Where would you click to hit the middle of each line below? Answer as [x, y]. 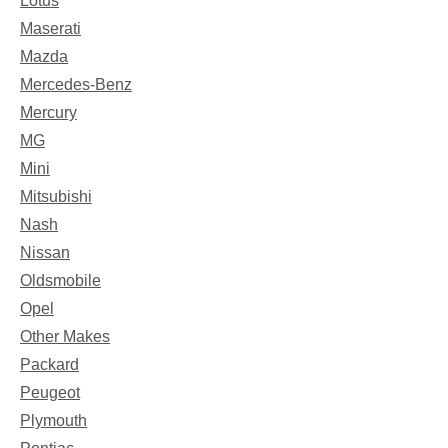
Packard [49, 364]
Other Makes [65, 336]
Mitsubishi [56, 196]
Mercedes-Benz [76, 84]
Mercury [48, 112]
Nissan [45, 252]
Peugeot [50, 392]
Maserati [50, 28]
